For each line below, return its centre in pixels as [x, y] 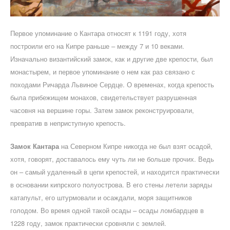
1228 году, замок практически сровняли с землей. [88, 223]
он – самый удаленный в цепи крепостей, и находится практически [115, 171]
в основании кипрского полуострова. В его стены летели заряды [111, 184]
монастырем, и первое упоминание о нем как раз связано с [103, 71]
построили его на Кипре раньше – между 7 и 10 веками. [97, 46]
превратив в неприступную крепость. [68, 123]
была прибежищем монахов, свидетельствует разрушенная [103, 97]
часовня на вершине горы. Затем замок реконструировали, [102, 110]
